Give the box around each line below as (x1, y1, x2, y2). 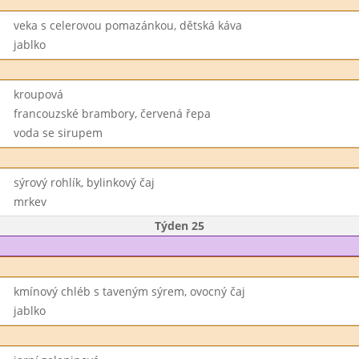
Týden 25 (155, 218, 204, 233)
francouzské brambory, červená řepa (13, 106, 211, 121)
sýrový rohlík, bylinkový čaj (13, 175, 155, 190)
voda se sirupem (13, 125, 103, 140)
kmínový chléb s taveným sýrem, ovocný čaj (13, 284, 245, 299)
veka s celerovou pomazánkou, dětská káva (13, 18, 242, 33)
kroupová (13, 87, 63, 102)
